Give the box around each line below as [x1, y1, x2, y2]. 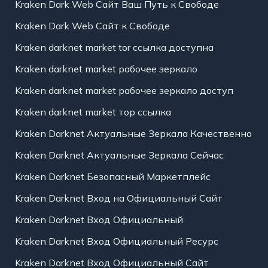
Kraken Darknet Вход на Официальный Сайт [14, 192, 223, 205]
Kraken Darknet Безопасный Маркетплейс [14, 170, 211, 183]
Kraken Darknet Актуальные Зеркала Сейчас [14, 149, 224, 162]
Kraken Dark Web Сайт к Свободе [14, 20, 170, 32]
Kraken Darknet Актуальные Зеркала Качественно [14, 127, 252, 140]
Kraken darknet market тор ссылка [14, 106, 171, 118]
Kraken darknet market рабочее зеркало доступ [14, 84, 233, 97]
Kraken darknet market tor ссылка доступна [14, 41, 214, 54]
